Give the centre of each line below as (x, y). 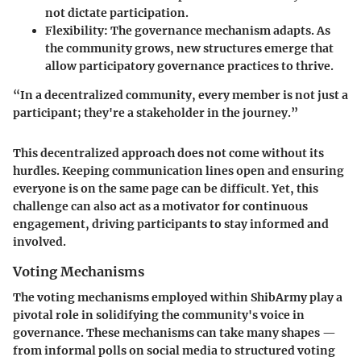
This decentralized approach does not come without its (168, 153)
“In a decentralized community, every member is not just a (180, 95)
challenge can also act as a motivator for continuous (160, 206)
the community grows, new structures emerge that (189, 48)
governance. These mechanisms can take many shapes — (174, 333)
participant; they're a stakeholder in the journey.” (156, 112)
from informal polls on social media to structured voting (174, 351)
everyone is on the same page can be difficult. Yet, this (166, 188)
